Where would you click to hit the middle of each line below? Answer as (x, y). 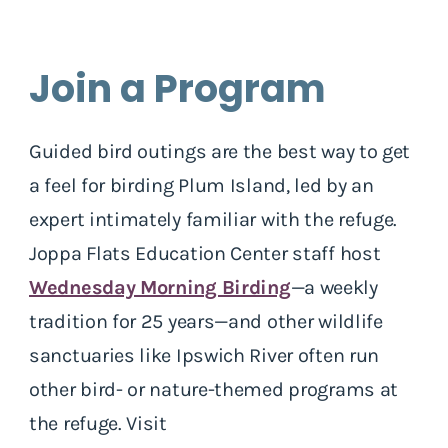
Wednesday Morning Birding (160, 287)
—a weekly (334, 287)
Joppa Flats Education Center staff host (205, 253)
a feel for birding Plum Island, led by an (201, 185)
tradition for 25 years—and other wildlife (206, 321)
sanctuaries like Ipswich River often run (204, 355)
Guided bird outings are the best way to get (220, 151)
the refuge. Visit (98, 423)
